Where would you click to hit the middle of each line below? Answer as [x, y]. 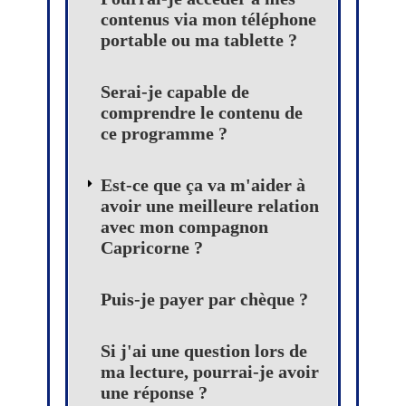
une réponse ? [154, 393]
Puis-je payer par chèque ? [204, 300]
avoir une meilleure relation [210, 206]
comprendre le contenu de [202, 113]
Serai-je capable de [175, 92]
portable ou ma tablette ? [199, 40]
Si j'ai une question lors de [204, 351]
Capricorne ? [152, 248]
